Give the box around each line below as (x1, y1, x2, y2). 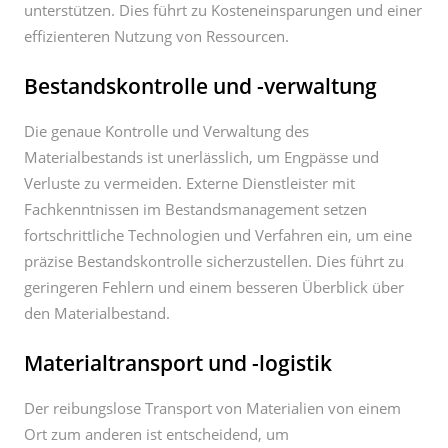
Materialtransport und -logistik (24, 349, 332, 377)
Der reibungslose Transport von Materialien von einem (24, 398, 401, 418)
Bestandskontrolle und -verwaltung (24, 72, 377, 100)
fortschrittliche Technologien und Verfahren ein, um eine (24, 225, 412, 245)
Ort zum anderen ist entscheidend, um (24, 424, 289, 444)
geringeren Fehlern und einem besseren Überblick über (24, 277, 404, 297)
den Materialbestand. (24, 303, 170, 323)
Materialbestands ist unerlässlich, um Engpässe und (24, 147, 379, 167)
